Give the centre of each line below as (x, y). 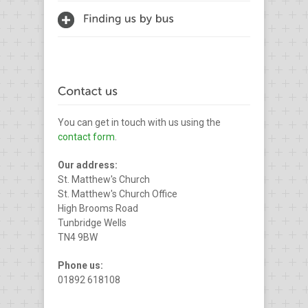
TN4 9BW (78, 237)
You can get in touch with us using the (139, 122)
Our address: (88, 165)
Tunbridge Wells (92, 222)
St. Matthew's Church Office (118, 194)
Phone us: (80, 265)
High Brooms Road (98, 208)
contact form (86, 136)
